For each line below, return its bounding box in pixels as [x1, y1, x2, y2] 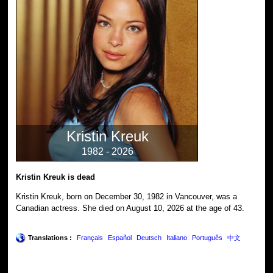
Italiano [166, 233, 188, 241]
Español [108, 233, 132, 241]
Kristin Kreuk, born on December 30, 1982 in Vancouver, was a [16, 191, 238, 201]
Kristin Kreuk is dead [16, 172, 96, 182]
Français [77, 233, 104, 241]
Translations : [28, 233, 73, 241]
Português [192, 233, 223, 241]
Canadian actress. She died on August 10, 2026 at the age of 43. [16, 203, 245, 213]
